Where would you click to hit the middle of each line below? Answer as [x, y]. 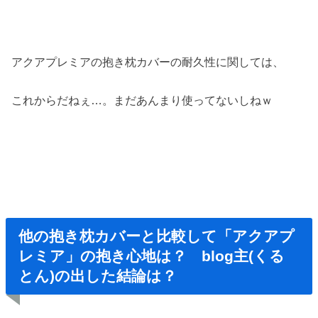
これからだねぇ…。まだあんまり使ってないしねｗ [142, 100]
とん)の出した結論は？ [98, 276]
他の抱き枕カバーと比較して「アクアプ [157, 236]
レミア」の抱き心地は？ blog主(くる [152, 256]
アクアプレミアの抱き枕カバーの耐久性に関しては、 [148, 61]
